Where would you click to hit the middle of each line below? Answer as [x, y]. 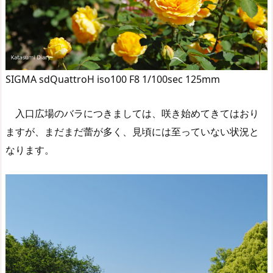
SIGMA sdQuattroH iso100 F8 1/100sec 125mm [113, 80]
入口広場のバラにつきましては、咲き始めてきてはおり [132, 113]
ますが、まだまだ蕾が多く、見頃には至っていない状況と [132, 131]
